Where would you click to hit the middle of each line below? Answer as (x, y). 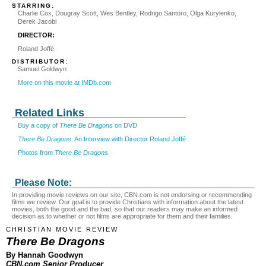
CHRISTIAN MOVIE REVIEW (62, 229)
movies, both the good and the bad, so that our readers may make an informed (125, 209)
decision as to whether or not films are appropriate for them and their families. (122, 216)
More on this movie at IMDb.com (64, 82)
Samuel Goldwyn (42, 69)
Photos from (36, 152)
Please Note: (43, 183)
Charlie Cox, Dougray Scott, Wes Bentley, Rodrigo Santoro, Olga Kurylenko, (127, 13)
